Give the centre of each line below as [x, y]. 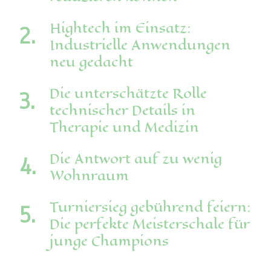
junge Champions [109, 241]
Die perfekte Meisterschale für [150, 224]
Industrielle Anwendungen [140, 45]
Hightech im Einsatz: [120, 28]
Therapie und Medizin [124, 128]
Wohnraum [89, 176]
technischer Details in [122, 111]
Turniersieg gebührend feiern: [150, 207]
